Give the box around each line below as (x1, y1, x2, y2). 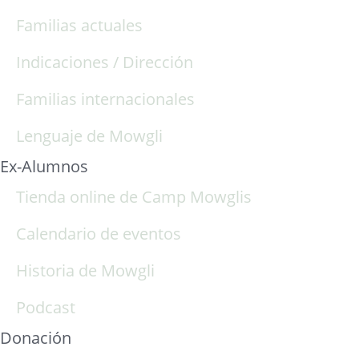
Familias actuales (16, 14, 143, 36)
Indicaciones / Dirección (16, 50, 193, 73)
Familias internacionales (16, 87, 195, 110)
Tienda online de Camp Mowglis (16, 185, 252, 208)
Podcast (16, 296, 75, 318)
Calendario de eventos (16, 222, 181, 244)
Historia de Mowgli (16, 259, 155, 281)
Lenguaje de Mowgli (16, 124, 163, 147)
